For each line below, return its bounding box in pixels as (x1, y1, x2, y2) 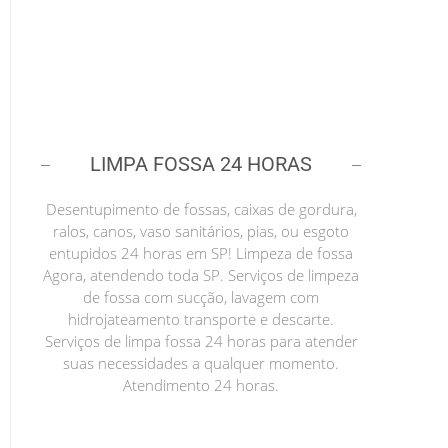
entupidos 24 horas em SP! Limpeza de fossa (49, 242, 353, 263)
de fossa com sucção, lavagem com (83, 286, 319, 307)
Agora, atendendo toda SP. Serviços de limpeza (43, 264, 359, 285)
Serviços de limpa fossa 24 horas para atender (44, 330, 358, 351)
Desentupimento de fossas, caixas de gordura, (45, 198, 357, 219)
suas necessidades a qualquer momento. (63, 352, 339, 373)
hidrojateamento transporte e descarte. (68, 308, 334, 329)
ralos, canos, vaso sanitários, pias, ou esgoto (53, 220, 349, 241)
